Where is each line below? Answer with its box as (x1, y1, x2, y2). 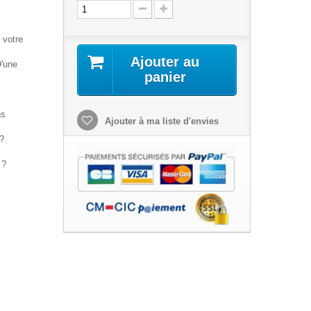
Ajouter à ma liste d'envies (101, 116, 219, 126)
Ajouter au (131, 54, 200, 69)
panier (144, 69, 186, 85)
